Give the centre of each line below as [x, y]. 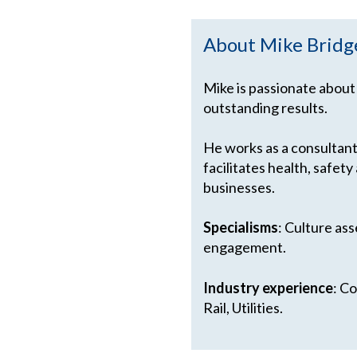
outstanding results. [265, 107]
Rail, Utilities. [243, 307]
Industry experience [268, 287]
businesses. [239, 188]
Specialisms [241, 228]
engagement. [245, 247]
